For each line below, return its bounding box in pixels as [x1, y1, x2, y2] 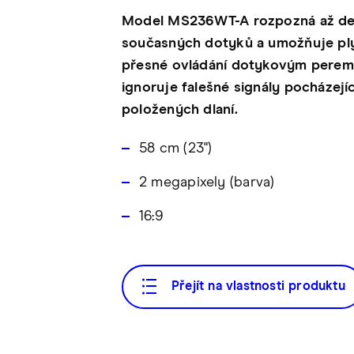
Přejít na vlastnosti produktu [171, 279, 345, 293]
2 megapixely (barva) [139, 175, 275, 190]
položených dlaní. [122, 102, 238, 117]
